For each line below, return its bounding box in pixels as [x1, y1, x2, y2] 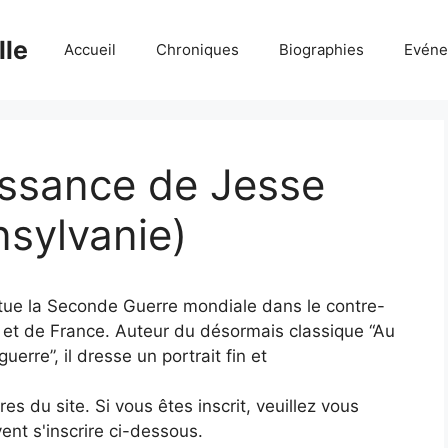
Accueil [64, 40, 116, 59]
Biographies [279, 40, 364, 59]
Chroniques [156, 40, 239, 59]
